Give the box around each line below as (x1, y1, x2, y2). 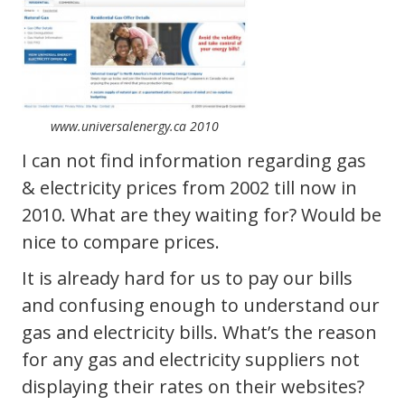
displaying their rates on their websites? (22, 373, 364, 399)
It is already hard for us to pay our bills (22, 265, 353, 290)
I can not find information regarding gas (22, 147, 366, 173)
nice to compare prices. (22, 229, 220, 254)
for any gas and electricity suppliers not (22, 346, 360, 372)
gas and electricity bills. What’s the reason (22, 319, 377, 344)
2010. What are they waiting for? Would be (22, 202, 381, 227)
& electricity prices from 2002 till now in (22, 174, 357, 200)
